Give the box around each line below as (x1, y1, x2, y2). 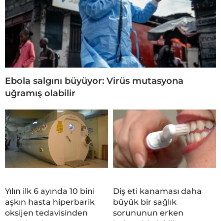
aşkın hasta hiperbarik (5, 197, 95, 207)
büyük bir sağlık (113, 197, 177, 207)
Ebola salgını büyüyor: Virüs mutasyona (5, 75, 184, 87)
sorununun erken (113, 208, 184, 218)
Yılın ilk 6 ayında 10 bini (5, 186, 95, 196)
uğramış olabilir (5, 88, 75, 99)
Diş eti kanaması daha (113, 186, 202, 196)
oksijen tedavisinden (5, 208, 88, 218)
